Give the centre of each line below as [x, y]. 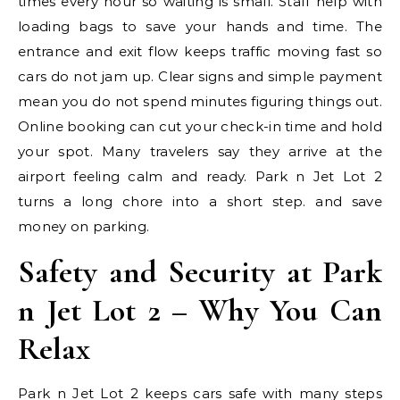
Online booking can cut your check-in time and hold [200, 126]
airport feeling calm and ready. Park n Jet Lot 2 [200, 176]
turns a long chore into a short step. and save [200, 201]
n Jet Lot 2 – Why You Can [200, 310]
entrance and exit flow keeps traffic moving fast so [200, 51]
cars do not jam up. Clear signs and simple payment [200, 76]
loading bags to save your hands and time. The [200, 26]
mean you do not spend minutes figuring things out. [200, 101]
